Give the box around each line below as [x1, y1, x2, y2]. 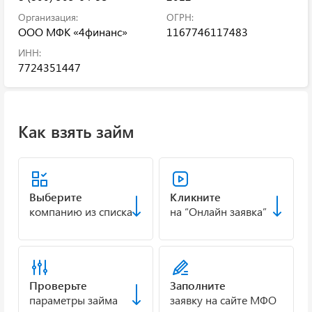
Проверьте [29, 278, 87, 293]
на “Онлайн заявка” [170, 204, 267, 219]
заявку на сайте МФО [170, 292, 276, 308]
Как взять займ [18, 120, 134, 143]
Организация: [18, 10, 78, 24]
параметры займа [29, 292, 118, 308]
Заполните [170, 278, 226, 293]
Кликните [170, 189, 221, 205]
